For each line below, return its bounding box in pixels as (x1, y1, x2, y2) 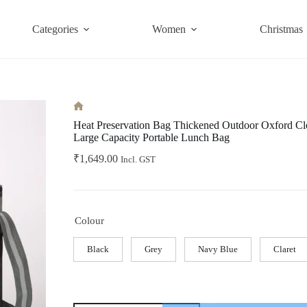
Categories (32, 23, 79, 35)
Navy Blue (197, 244, 238, 254)
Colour (74, 215, 104, 226)
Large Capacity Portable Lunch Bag (73, 132, 230, 143)
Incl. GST (120, 155, 156, 164)
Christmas (260, 23, 304, 35)
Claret (273, 244, 296, 254)
